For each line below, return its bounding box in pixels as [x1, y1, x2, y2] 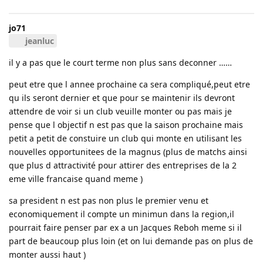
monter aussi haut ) [9, 248, 86, 260]
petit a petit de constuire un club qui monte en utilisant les [9, 132, 242, 144]
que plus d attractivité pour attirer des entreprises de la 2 [9, 159, 237, 171]
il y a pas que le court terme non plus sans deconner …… [9, 56, 232, 68]
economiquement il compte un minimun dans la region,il [9, 208, 234, 220]
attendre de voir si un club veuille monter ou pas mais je [9, 105, 232, 117]
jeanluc [25, 35, 54, 46]
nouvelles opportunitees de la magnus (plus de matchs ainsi [9, 146, 247, 157]
